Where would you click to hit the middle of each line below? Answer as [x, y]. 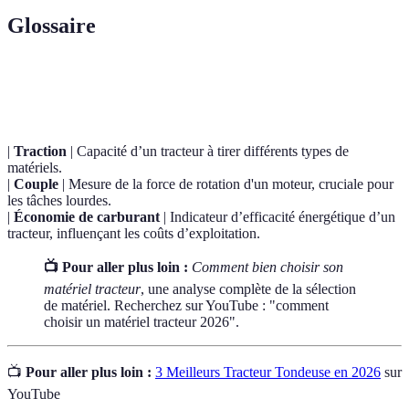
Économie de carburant [87, 217]
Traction [40, 152]
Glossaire [52, 26]
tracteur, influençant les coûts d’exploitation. [134, 234]
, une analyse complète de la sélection [248, 289]
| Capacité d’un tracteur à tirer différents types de [208, 152]
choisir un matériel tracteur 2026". [142, 322]
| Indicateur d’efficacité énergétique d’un [278, 217]
